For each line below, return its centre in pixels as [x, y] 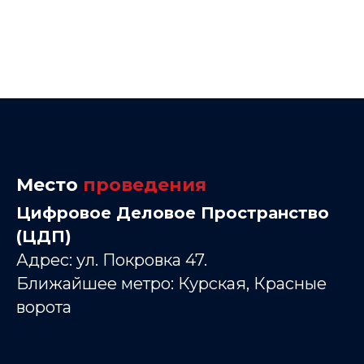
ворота [44, 308]
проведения [145, 185]
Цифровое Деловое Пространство [173, 213]
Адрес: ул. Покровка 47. [112, 260]
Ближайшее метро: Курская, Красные [171, 284]
